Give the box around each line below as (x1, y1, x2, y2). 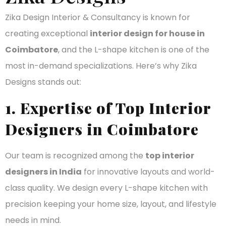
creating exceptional (5, 27, 90, 39)
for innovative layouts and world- (82, 166, 215, 178)
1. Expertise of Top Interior (5, 98, 211, 119)
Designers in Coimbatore (5, 119, 199, 140)
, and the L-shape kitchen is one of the (58, 43, 209, 55)
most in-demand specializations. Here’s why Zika (5, 60, 197, 72)
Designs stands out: (5, 76, 81, 88)
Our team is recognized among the (5, 150, 145, 162)
